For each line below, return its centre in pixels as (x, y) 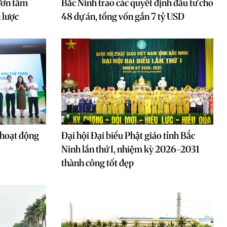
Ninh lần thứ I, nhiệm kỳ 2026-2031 (130, 149)
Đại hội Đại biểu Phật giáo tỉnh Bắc (128, 136)
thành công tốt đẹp (98, 163)
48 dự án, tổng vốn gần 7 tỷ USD (123, 16)
